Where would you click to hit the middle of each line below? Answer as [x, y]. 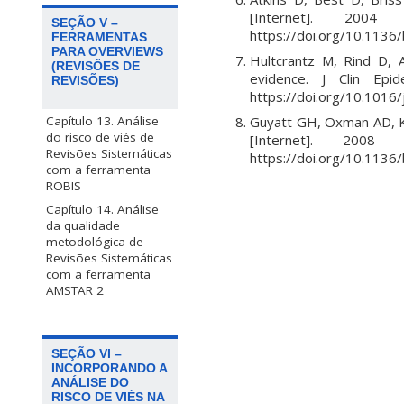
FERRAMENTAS [99, 37]
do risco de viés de [100, 138]
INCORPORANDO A [110, 367]
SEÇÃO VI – [87, 353]
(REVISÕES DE [96, 66]
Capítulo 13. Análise [102, 121]
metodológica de [95, 242]
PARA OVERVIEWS [107, 52]
